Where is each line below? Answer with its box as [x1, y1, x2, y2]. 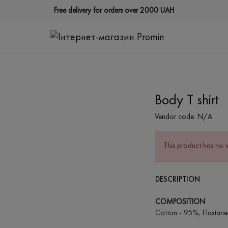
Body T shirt [155, 94, 218, 108]
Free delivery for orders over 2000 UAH [54, 7, 174, 15]
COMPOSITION [155, 198, 205, 207]
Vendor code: [155, 113, 195, 122]
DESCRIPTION [155, 176, 200, 183]
